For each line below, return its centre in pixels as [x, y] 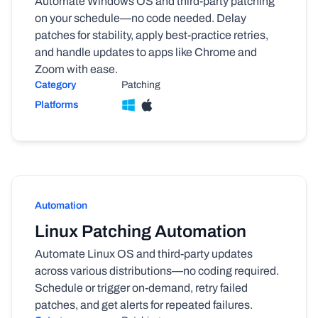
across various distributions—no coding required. [157, 271]
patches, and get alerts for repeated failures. [144, 305]
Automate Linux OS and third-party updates [144, 254]
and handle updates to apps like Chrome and [146, 52]
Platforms [57, 105]
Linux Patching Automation [141, 231]
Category [55, 85]
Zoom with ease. [76, 69]
